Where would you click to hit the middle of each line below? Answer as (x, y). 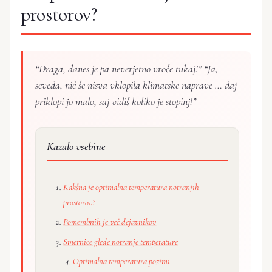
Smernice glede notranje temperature (121, 241)
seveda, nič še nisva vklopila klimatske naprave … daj (136, 85)
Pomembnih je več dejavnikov (110, 222)
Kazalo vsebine (76, 147)
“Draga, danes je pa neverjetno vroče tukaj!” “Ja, (127, 68)
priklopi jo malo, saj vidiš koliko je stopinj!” (116, 101)
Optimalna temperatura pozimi (122, 261)
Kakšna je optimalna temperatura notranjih (131, 187)
